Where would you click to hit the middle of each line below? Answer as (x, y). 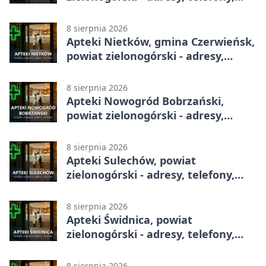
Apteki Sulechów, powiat (131, 161)
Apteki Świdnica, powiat (129, 220)
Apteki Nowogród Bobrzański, (145, 101)
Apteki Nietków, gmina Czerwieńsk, (161, 42)
